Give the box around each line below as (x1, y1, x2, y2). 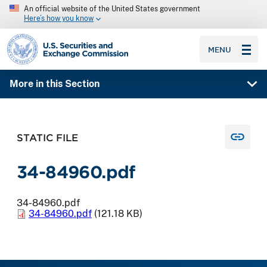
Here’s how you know (24, 14, 94, 23)
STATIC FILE (17, 131, 78, 143)
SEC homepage (7, 33, 75, 44)
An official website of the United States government (24, 5, 200, 13)
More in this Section (9, 78, 100, 90)
